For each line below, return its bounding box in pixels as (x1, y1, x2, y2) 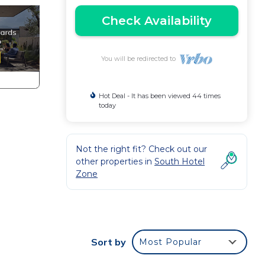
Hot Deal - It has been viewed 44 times (98, 92, 221, 100)
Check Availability (102, 14, 212, 28)
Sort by (91, 236, 126, 248)
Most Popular (139, 237, 202, 247)
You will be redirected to (101, 54, 179, 63)
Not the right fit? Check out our (76, 144, 207, 154)
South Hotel (154, 156, 205, 167)
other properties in (76, 156, 154, 167)
